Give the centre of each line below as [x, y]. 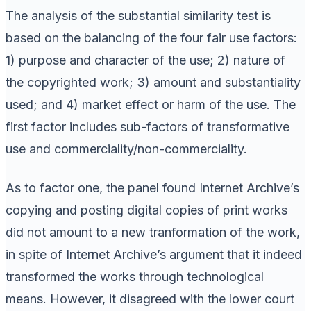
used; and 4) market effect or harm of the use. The [151, 104]
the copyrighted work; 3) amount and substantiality [153, 82]
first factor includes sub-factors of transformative [148, 126]
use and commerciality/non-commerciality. [126, 149]
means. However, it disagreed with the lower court [150, 299]
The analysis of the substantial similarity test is [138, 15]
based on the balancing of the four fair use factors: [151, 37]
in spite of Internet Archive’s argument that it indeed [154, 254]
